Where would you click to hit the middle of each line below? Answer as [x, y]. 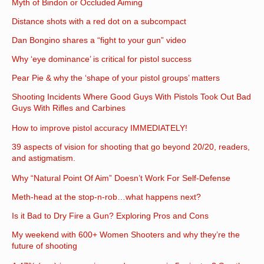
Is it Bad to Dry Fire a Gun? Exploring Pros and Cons [110, 216]
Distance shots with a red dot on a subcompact [99, 22]
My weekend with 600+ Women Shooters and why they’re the [126, 235]
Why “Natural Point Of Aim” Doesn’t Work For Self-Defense [121, 178]
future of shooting [44, 247]
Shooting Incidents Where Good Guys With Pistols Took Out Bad [131, 97]
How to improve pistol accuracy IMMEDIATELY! [100, 128]
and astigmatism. [44, 159]
